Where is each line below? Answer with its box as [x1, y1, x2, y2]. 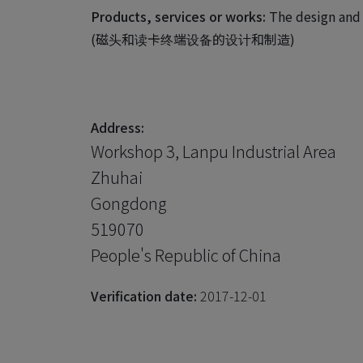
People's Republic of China [91, 242, 281, 267]
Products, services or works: [91, 6, 266, 26]
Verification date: [91, 285, 197, 305]
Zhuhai [91, 164, 143, 189]
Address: [91, 117, 144, 137]
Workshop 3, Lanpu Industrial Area [91, 139, 336, 163]
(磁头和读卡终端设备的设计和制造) [91, 28, 295, 49]
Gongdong [91, 190, 167, 215]
